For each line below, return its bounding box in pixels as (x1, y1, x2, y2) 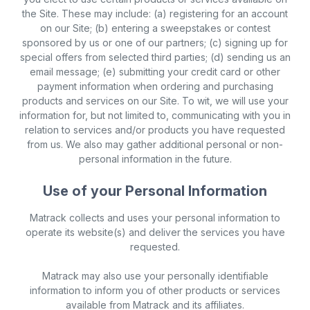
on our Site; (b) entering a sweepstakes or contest (39, 22, 271, 35)
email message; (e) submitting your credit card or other (30, 66, 280, 78)
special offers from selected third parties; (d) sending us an (19, 51, 291, 64)
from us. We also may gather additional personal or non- (27, 138, 283, 151)
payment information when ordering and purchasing (37, 80, 273, 93)
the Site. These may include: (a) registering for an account (22, 8, 288, 20)
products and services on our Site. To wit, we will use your (21, 95, 289, 107)
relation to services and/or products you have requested (25, 124, 285, 136)
